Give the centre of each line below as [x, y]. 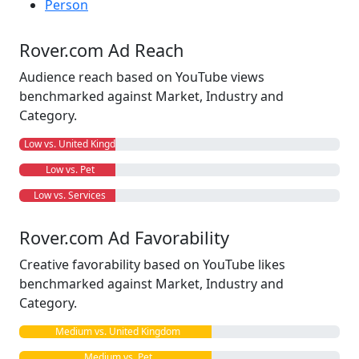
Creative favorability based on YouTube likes [152, 264]
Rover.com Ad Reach [101, 50]
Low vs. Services [67, 195]
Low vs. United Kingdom [75, 144]
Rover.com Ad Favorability [124, 238]
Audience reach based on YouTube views [142, 77]
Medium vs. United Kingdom [115, 331]
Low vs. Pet [67, 169]
